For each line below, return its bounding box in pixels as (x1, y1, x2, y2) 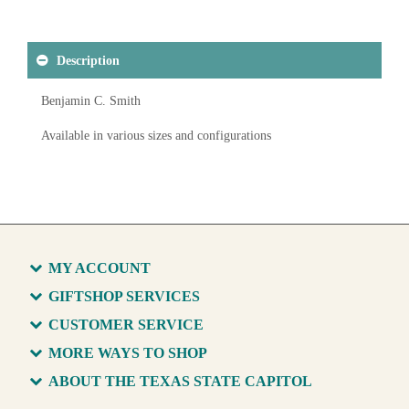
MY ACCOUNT (48, 260, 151, 276)
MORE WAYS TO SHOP (48, 345, 207, 361)
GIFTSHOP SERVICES (48, 288, 200, 304)
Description (57, 53, 120, 68)
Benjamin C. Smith (41, 94, 141, 108)
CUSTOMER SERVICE (48, 317, 204, 332)
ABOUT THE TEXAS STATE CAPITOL (48, 373, 312, 389)
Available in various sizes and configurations (41, 129, 271, 142)
